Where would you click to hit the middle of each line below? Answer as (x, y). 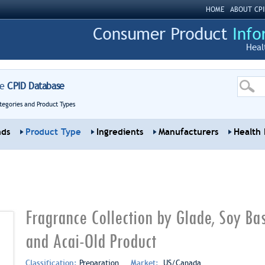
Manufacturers (188, 132)
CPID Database (34, 86)
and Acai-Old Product (91, 242)
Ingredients (119, 132)
